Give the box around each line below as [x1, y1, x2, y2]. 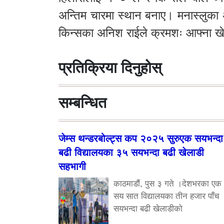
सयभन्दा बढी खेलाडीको [113, 203, 182, 213]
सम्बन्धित [58, 94, 106, 111]
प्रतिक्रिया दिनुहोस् [58, 59, 161, 76]
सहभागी [58, 160, 86, 172]
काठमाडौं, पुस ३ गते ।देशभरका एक [113, 178, 221, 188]
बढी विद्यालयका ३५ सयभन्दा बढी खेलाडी [58, 146, 204, 158]
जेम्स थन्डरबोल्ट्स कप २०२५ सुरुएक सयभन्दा [58, 132, 223, 144]
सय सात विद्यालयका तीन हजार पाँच [113, 191, 219, 201]
